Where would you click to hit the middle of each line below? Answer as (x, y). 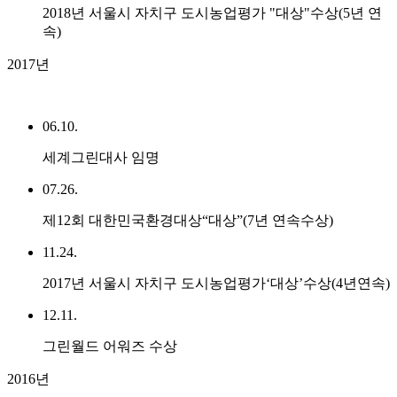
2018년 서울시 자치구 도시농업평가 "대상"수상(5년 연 (212, 13)
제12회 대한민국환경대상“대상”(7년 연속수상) (188, 221)
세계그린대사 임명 (101, 158)
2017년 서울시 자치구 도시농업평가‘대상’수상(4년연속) (216, 284)
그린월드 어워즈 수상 (110, 346)
